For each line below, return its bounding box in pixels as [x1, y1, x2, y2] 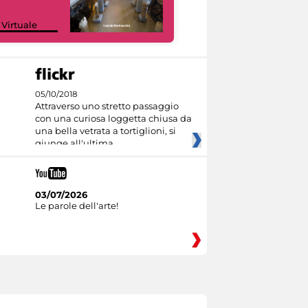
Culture [201, 19, 235, 30]
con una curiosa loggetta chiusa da [34, 113, 192, 124]
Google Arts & [201, 8, 264, 19]
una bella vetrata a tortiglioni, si [34, 125, 176, 137]
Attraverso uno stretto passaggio [34, 100, 179, 112]
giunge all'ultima [34, 137, 113, 149]
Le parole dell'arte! [34, 199, 118, 211]
